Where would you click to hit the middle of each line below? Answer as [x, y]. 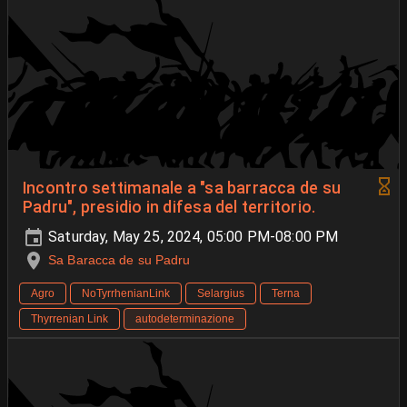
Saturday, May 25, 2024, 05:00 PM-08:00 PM [192, 237]
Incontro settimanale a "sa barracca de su [182, 189]
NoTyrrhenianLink [126, 294]
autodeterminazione [185, 319]
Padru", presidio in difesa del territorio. [169, 208]
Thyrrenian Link [69, 319]
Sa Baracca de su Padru [119, 260]
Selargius [221, 294]
